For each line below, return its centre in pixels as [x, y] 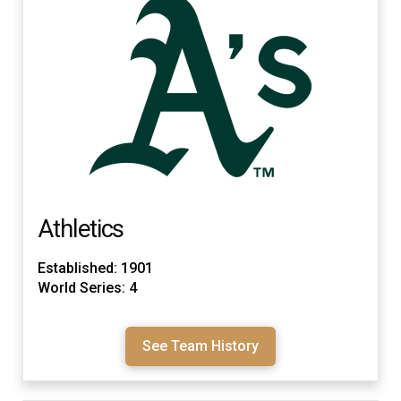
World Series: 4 [87, 287]
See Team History [200, 346]
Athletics [81, 229]
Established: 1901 [95, 268]
